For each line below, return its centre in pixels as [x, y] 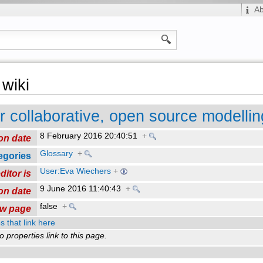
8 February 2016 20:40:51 [91, 136]
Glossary [57, 153]
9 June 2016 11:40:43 [83, 188]
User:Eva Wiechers [76, 171]
